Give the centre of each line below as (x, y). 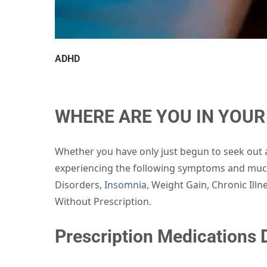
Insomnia (125, 184)
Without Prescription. (103, 201)
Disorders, (80, 184)
